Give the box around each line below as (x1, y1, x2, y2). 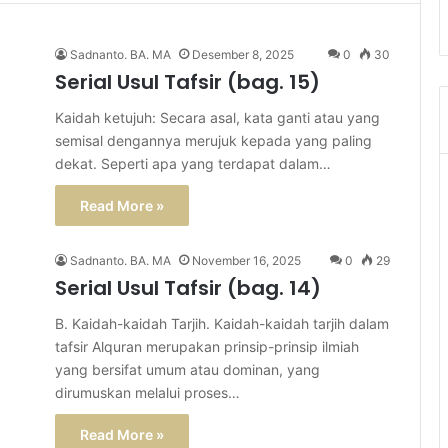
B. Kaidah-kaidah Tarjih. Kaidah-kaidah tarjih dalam (55, 315, 389, 332)
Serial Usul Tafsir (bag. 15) (55, 68, 320, 96)
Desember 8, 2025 (192, 47, 294, 62)
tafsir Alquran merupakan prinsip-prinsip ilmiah (55, 338, 359, 355)
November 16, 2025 (192, 253, 301, 268)
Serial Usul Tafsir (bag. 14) (55, 274, 321, 302)
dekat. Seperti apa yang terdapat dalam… (55, 155, 331, 172)
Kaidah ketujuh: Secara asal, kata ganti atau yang (55, 109, 380, 126)
